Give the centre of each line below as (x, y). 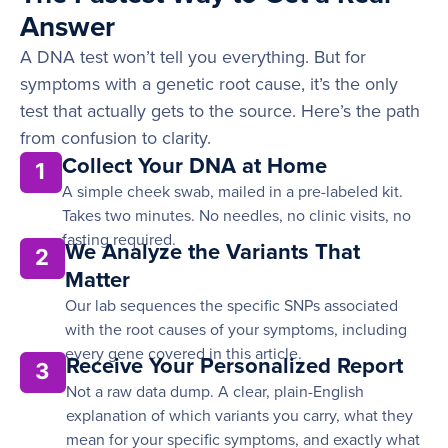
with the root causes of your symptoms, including (236, 330)
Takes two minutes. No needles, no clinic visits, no (236, 216)
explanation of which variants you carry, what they (239, 416)
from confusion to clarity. (115, 138)
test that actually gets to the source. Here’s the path (220, 111)
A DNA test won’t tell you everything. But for (193, 57)
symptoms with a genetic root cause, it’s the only (209, 84)
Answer (67, 27)
